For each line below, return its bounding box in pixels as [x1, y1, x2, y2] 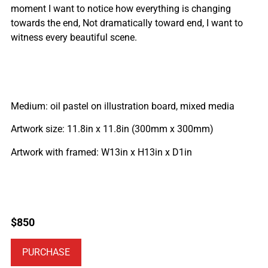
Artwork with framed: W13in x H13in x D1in [11, 146, 192, 158]
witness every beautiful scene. [11, 31, 137, 43]
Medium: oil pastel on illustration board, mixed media [11, 100, 234, 112]
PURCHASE [22, 246, 70, 258]
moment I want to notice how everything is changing [11, 2, 231, 14]
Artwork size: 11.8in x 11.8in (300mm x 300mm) [11, 123, 214, 135]
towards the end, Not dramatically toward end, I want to [11, 17, 243, 29]
